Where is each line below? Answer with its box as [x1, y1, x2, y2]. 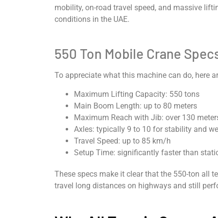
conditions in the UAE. [54, 15, 129, 24]
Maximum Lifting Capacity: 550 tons [74, 89, 200, 99]
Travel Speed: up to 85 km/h [74, 136, 171, 145]
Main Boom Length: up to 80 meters [74, 101, 197, 110]
